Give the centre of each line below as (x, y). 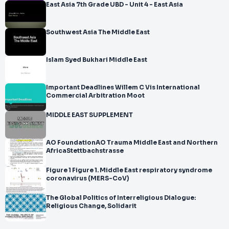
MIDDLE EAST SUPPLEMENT (89, 115)
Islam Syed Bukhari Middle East (128, 60)
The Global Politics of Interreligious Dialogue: (121, 198)
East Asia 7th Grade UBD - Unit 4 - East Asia (168, 5)
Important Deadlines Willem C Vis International (123, 87)
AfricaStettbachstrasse (85, 151)
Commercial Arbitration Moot (95, 96)
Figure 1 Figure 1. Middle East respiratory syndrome (129, 170)
